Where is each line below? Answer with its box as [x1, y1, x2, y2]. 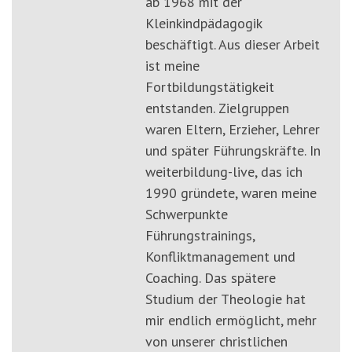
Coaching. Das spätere [145, 269, 276, 288]
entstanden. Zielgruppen [145, 99, 289, 118]
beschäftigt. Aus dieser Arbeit [145, 35, 320, 54]
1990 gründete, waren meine [145, 184, 317, 203]
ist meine [145, 57, 200, 75]
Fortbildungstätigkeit [145, 78, 274, 97]
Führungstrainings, [145, 226, 255, 245]
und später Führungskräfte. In [145, 141, 321, 160]
